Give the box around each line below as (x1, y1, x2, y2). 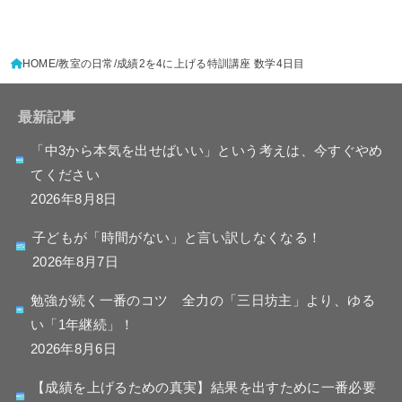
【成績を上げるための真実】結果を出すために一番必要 (31, 380, 377, 396)
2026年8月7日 (31, 255, 119, 270)
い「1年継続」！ (30, 318, 135, 333)
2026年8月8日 (31, 192, 118, 207)
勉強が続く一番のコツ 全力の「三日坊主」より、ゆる (30, 293, 375, 309)
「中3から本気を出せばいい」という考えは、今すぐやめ (31, 144, 383, 159)
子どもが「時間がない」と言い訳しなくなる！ (31, 231, 322, 246)
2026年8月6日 (30, 342, 118, 357)
